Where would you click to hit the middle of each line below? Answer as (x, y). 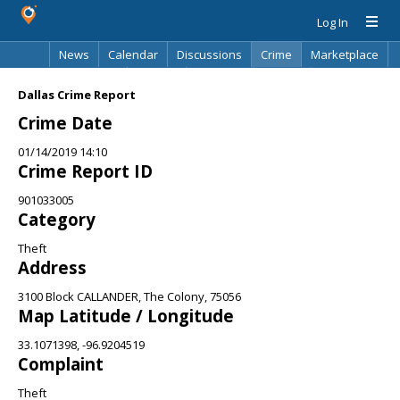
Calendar (133, 54)
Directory (220, 79)
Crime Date (65, 123)
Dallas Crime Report (77, 95)
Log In (333, 22)
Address (52, 267)
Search (283, 79)
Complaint (61, 364)
